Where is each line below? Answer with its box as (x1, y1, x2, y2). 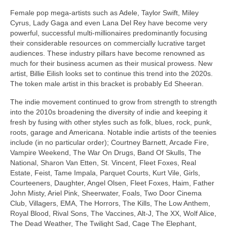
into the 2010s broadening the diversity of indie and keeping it (10, 108, 207, 117)
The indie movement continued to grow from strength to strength (10, 98, 217, 106)
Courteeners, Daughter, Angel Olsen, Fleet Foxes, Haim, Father (10, 179, 214, 187)
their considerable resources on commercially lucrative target (10, 39, 205, 48)
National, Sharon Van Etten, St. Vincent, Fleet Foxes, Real (10, 159, 196, 167)
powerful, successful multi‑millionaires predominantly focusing (10, 29, 207, 37)
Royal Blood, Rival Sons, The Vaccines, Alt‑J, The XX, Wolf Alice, (10, 209, 216, 218)
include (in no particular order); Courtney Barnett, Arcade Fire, (10, 138, 209, 147)
